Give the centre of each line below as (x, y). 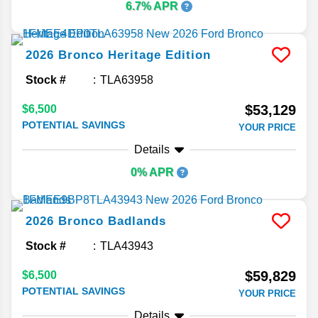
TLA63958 (127, 80)
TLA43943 (127, 246)
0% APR (153, 172)
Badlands (137, 221)
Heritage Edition (159, 55)
